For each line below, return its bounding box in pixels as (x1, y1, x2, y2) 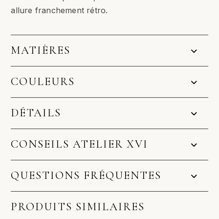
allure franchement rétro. (11, 5, 108, 16)
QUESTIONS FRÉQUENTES (11, 169, 162, 183)
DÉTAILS (11, 106, 62, 120)
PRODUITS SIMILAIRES (11, 200, 145, 214)
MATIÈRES (11, 44, 71, 58)
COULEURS (11, 75, 75, 89)
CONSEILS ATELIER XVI (11, 137, 149, 152)
